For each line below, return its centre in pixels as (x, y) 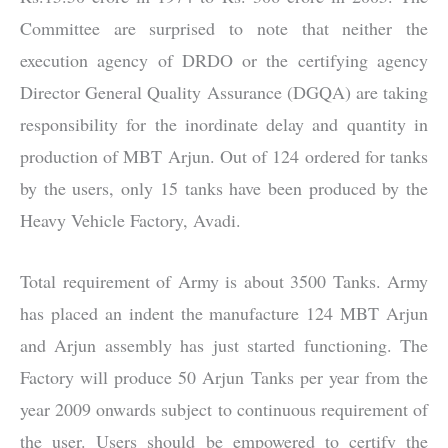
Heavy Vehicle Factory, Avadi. (130, 220)
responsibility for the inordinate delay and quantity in (224, 124)
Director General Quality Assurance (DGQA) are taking (224, 92)
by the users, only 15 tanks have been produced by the (224, 188)
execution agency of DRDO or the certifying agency (224, 60)
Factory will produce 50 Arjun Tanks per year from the (224, 376)
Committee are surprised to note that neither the (224, 28)
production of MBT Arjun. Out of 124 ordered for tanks (224, 156)
